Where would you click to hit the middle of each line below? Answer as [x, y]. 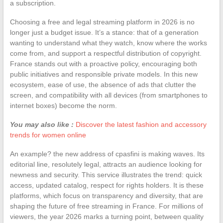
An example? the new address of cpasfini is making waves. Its [107, 154]
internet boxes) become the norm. [63, 105]
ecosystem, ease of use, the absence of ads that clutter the [103, 84]
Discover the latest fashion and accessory [141, 124]
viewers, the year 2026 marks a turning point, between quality [107, 216]
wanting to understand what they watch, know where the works [108, 43]
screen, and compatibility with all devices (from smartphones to [109, 95]
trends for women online [48, 135]
